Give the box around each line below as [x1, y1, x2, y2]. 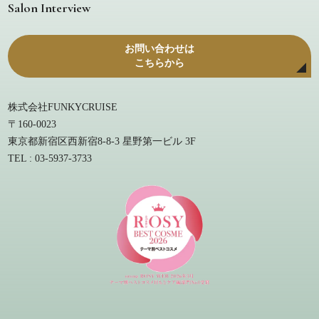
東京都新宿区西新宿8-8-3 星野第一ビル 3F [8, 135, 197, 147]
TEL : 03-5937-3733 [8, 152, 93, 164]
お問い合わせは [125, 43, 194, 54]
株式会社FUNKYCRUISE [8, 101, 118, 113]
